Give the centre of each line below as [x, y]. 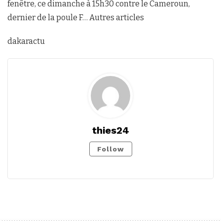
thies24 [110, 130]
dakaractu [26, 41]
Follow [110, 149]
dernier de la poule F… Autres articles [76, 17]
